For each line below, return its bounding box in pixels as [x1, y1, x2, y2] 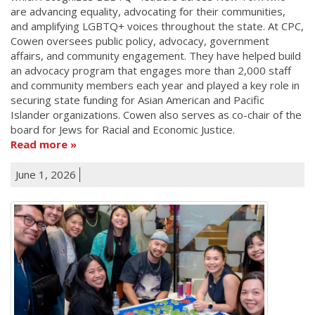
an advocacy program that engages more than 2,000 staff [11, 63, 291, 77]
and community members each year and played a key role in [11, 77, 300, 92]
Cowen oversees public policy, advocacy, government [11, 33, 269, 48]
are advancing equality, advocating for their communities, [11, 4, 285, 18]
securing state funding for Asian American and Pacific [11, 92, 264, 107]
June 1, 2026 [15, 167, 76, 181]
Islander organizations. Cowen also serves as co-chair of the [11, 107, 302, 122]
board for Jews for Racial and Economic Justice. [11, 122, 235, 136]
